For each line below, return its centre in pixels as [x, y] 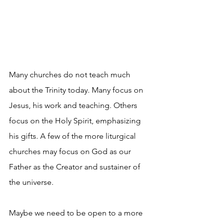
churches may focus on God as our [71, 152]
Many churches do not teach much [71, 75]
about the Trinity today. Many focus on [77, 90]
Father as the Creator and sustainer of [76, 167]
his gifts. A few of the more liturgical [73, 136]
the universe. [31, 182]
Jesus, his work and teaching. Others [74, 106]
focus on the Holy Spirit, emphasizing [76, 121]
